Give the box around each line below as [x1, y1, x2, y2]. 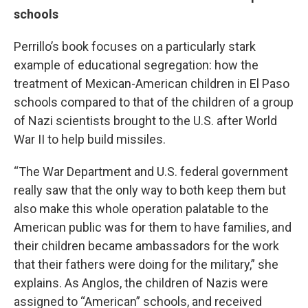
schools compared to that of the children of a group [14, 95, 294, 109]
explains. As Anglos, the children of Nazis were [14, 276, 268, 290]
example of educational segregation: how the [14, 58, 258, 72]
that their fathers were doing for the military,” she [14, 257, 278, 272]
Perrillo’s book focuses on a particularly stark [14, 39, 256, 54]
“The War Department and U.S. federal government [14, 164, 288, 179]
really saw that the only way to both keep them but [14, 183, 286, 197]
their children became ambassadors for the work [14, 239, 279, 253]
